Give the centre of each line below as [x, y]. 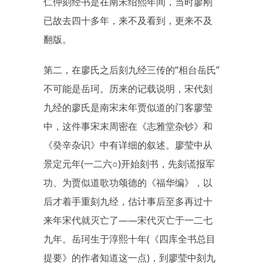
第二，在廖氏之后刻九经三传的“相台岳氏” [131, 70]
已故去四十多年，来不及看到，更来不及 [128, 21]
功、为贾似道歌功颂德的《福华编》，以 [128, 183]
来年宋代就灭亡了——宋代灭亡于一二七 [128, 220]
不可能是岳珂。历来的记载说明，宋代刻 [128, 89]
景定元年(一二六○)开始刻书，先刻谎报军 [129, 164]
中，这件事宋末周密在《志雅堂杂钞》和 [128, 126]
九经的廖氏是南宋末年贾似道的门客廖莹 [128, 107]
